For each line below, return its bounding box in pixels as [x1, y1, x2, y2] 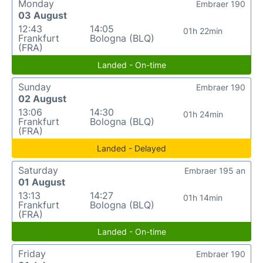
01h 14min [183, 192, 223, 203]
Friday [18, 247, 46, 259]
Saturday [18, 164, 58, 176]
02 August [18, 92, 66, 104]
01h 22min [183, 25, 223, 36]
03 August [18, 9, 67, 21]
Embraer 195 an [184, 165, 245, 176]
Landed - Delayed [97, 143, 166, 153]
